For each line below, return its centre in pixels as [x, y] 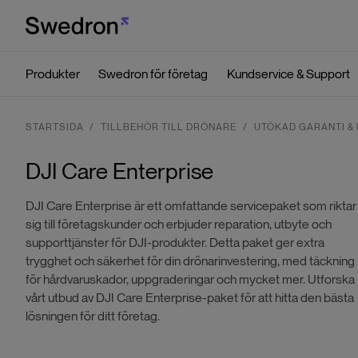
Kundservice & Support [288, 74]
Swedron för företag [153, 74]
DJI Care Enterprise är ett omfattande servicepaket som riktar [191, 205]
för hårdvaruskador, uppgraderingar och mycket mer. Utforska [190, 279]
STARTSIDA [54, 127]
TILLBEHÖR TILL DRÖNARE [169, 127]
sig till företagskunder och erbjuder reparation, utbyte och [178, 224]
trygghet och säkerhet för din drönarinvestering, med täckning [190, 261]
